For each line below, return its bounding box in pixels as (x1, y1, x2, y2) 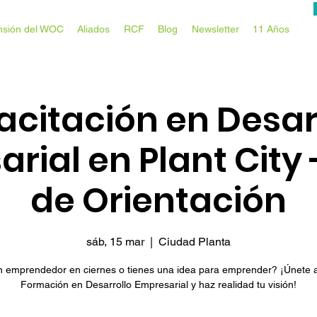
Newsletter (191, 23, 239, 35)
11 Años (253, 23, 290, 35)
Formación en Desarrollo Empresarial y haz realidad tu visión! (21, 279, 296, 291)
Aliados (77, 23, 110, 35)
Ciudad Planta (158, 235, 231, 249)
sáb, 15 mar (86, 235, 144, 249)
